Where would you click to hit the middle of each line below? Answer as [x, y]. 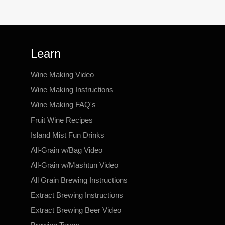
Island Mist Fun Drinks [68, 135]
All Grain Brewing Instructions [79, 180]
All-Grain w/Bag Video [67, 150]
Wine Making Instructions [72, 90]
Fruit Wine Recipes [62, 120]
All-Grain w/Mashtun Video [74, 165]
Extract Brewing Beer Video [76, 210]
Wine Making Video [62, 75]
